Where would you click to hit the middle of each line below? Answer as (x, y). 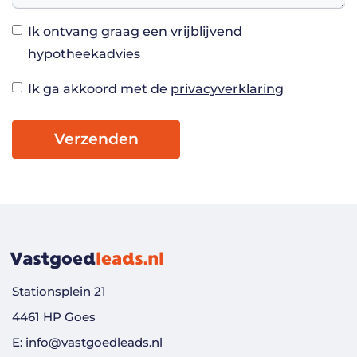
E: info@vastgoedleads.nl (87, 342)
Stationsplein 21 (59, 291)
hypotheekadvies (84, 54)
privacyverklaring (227, 89)
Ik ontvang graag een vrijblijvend (135, 32)
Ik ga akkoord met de (99, 89)
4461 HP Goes (54, 316)
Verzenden (96, 139)
